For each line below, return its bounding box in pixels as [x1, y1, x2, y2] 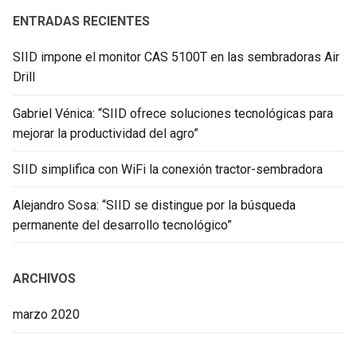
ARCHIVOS [13, 271, 76, 287]
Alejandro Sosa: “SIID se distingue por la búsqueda [13, 197, 296, 213]
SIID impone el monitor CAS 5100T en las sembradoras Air [13, 49, 339, 65]
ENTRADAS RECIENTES [13, 14, 150, 29]
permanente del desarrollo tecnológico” [13, 217, 232, 233]
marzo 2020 [13, 307, 80, 323]
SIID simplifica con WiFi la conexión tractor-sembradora [13, 161, 323, 177]
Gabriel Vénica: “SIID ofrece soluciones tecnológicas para [13, 105, 333, 121]
